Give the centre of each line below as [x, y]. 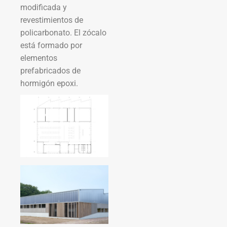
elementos [39, 58]
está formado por [51, 45]
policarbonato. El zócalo [63, 32]
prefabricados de [50, 70]
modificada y [44, 7]
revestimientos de [52, 20]
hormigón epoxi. [49, 83]
